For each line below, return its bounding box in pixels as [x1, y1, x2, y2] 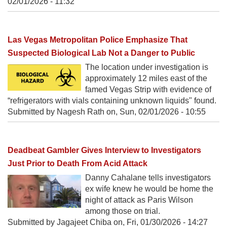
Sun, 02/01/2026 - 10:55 [120, 107, 206, 117]
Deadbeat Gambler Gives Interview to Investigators [8, 146, 201, 155]
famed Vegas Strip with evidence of [85, 85, 211, 94]
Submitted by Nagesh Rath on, [8, 107, 120, 117]
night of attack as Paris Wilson [85, 196, 193, 205]
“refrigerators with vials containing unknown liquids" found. [8, 96, 216, 105]
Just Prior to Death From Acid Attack [8, 159, 147, 168]
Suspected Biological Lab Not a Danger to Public [8, 49, 195, 57]
